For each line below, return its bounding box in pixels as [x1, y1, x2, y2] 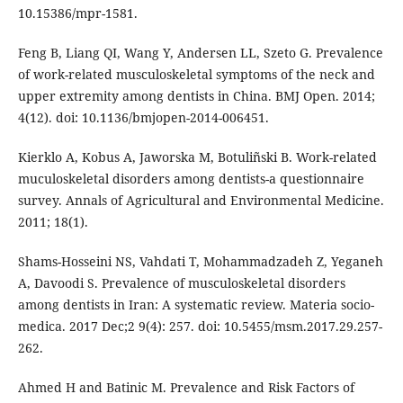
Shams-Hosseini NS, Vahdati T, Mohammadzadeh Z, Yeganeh [17, 253, 383, 271]
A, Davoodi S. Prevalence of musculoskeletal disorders [17, 274, 345, 292]
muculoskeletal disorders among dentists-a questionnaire [17, 170, 364, 188]
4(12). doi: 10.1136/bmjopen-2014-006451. [17, 109, 269, 127]
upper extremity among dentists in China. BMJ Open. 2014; [17, 87, 375, 105]
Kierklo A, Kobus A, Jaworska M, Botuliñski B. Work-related [17, 148, 377, 166]
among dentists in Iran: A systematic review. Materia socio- [17, 296, 374, 314]
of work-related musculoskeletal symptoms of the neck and [17, 66, 375, 84]
